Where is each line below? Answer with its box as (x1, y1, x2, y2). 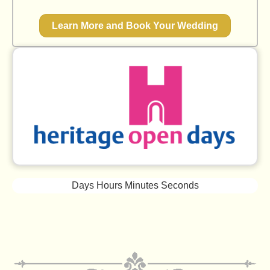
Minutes (124, 180, 159, 190)
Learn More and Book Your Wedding (52, 20, 218, 31)
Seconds (160, 180, 199, 190)
